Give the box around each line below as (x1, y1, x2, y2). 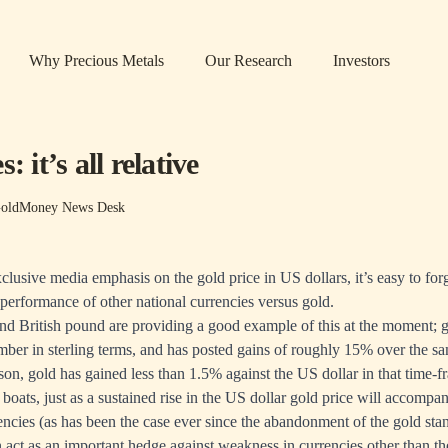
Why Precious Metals (29, 52, 164, 69)
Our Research (205, 52, 292, 69)
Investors (333, 52, 390, 69)
